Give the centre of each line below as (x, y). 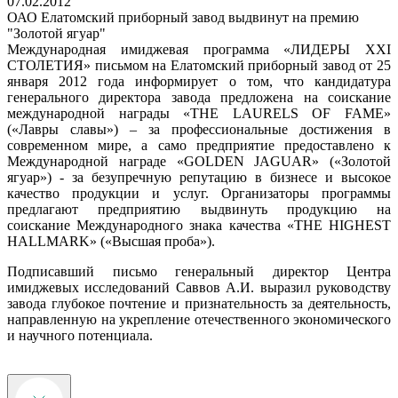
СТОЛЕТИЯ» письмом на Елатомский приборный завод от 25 (199, 65)
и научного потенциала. (80, 335)
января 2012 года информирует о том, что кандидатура (199, 81)
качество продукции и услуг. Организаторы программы (199, 193)
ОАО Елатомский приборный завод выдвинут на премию (183, 17)
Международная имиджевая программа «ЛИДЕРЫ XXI (199, 49)
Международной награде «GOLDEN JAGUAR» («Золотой (199, 161)
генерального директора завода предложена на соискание (199, 97)
